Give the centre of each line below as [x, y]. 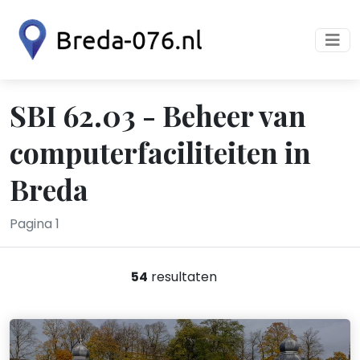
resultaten [182, 277]
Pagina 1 [35, 224]
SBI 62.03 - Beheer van [158, 115]
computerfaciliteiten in [160, 152]
